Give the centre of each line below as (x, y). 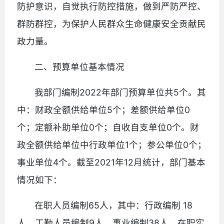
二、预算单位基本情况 (80, 66)
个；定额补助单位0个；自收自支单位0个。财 (108, 127)
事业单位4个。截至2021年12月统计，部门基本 (111, 162)
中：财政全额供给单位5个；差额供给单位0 (103, 109)
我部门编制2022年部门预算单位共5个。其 (120, 92)
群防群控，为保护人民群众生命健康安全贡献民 (111, 23)
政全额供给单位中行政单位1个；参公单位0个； (112, 144)
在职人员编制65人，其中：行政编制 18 (114, 205)
